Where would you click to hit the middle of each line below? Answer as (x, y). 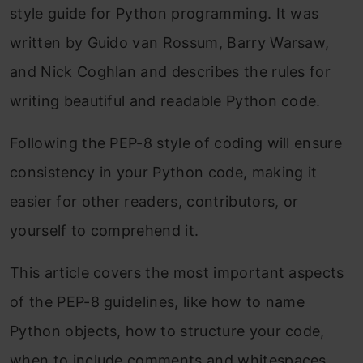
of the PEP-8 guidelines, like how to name (158, 301)
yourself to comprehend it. (105, 230)
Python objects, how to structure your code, (167, 331)
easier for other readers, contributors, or (154, 201)
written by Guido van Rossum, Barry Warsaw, (170, 42)
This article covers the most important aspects (177, 272)
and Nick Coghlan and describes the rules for (171, 71)
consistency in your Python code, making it (164, 172)
